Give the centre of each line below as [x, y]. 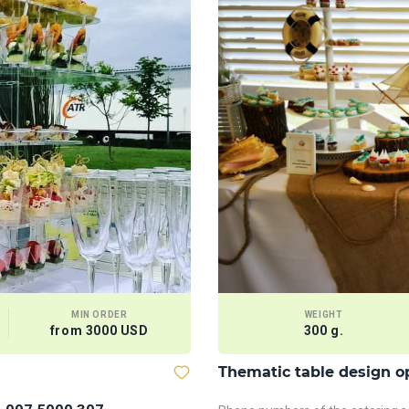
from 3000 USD [99, 330]
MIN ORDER [99, 315]
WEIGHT [324, 315]
